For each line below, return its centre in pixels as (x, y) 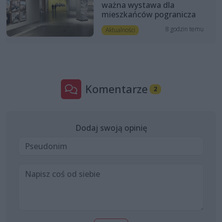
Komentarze (117, 89)
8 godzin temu (185, 29)
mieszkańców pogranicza (148, 15)
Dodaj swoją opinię (111, 128)
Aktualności (120, 30)
